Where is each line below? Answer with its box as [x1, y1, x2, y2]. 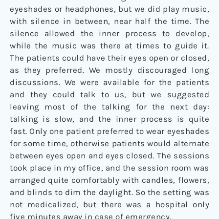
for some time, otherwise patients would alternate [10, 138, 209, 149]
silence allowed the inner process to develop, [10, 28, 209, 39]
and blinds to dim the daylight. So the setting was [10, 187, 209, 197]
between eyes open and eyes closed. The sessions [10, 151, 209, 161]
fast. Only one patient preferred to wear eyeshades [10, 126, 209, 136]
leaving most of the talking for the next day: [10, 102, 209, 112]
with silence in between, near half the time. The [10, 16, 209, 26]
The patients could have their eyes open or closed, [10, 53, 209, 63]
